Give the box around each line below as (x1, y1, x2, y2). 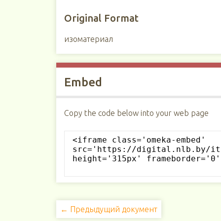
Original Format (64, 12, 139, 24)
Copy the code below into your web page (64, 109, 209, 117)
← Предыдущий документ (60, 205, 157, 214)
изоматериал (64, 35, 113, 43)
